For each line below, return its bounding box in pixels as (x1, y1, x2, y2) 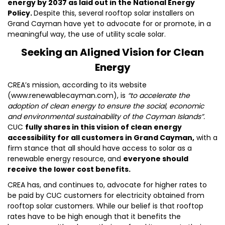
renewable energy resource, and (8, 154, 123, 164)
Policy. (8, 8, 34, 18)
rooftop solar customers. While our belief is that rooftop (8, 201, 203, 211)
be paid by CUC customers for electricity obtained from (8, 190, 204, 200)
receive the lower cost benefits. (8, 164, 131, 174)
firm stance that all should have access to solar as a (8, 143, 192, 153)
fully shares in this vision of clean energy (25, 122, 182, 132)
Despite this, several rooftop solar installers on (34, 8, 194, 18)
